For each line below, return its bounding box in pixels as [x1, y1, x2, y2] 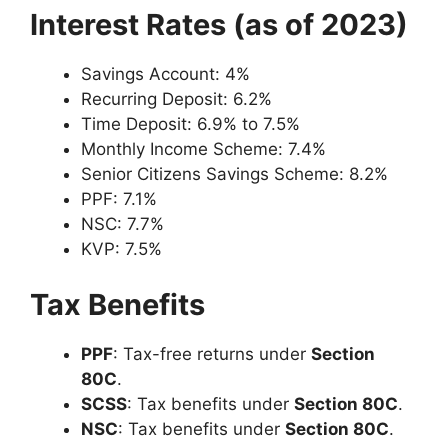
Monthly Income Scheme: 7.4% [81, 139, 326, 160]
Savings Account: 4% [81, 64, 250, 85]
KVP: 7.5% [81, 239, 162, 260]
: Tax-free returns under [113, 343, 311, 364]
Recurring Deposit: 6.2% [81, 89, 272, 110]
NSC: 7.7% [81, 214, 164, 235]
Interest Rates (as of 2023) [30, 7, 408, 43]
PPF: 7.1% [81, 189, 157, 210]
